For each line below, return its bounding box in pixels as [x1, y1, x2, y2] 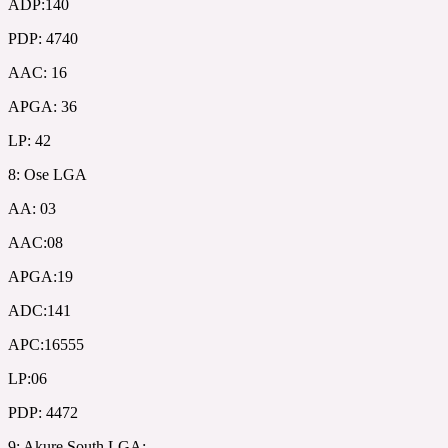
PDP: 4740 [8, 29, 78, 47]
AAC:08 [8, 233, 63, 251]
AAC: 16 [8, 63, 67, 81]
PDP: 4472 [8, 403, 78, 421]
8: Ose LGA [8, 165, 87, 183]
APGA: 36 [8, 97, 77, 115]
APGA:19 [8, 267, 73, 285]
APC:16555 [8, 335, 84, 353]
